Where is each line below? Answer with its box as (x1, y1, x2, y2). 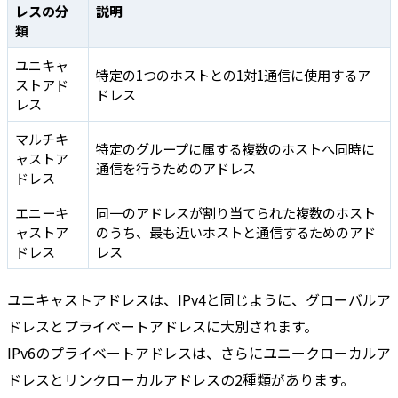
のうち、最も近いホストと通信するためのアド (96, 221, 376, 242)
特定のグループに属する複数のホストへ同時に (96, 138, 375, 158)
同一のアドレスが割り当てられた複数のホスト (96, 202, 376, 222)
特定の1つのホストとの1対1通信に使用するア (96, 64, 370, 84)
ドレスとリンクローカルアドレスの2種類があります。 (7, 368, 354, 390)
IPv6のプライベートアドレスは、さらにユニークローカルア (7, 341, 391, 363)
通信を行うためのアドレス (96, 157, 256, 178)
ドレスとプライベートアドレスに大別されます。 (7, 314, 318, 337)
